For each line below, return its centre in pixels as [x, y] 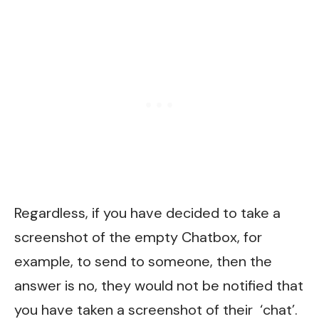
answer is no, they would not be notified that [159, 286]
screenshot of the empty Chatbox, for [138, 237]
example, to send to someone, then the [143, 262]
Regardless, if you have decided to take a [147, 213]
